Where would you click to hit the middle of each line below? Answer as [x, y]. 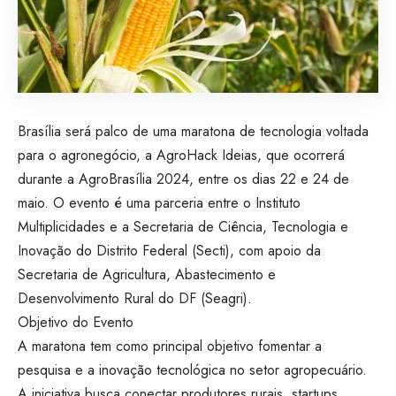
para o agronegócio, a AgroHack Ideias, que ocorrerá [181, 155]
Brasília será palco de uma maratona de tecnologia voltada [193, 131]
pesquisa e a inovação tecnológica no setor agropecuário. [192, 369]
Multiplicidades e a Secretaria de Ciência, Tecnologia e [183, 226]
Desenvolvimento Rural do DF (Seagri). [135, 298]
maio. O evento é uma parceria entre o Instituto [159, 202]
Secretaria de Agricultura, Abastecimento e [147, 274]
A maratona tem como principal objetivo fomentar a [170, 346]
